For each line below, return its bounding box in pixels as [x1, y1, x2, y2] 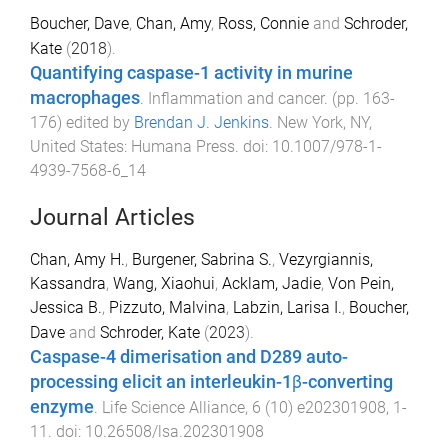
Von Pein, [328, 273, 394, 293]
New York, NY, [277, 113, 372, 132]
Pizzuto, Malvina [109, 297, 226, 317]
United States [30, 137, 124, 156]
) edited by [57, 113, 134, 132]
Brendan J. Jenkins [134, 113, 269, 132]
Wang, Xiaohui [113, 273, 215, 293]
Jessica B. [30, 297, 102, 317]
